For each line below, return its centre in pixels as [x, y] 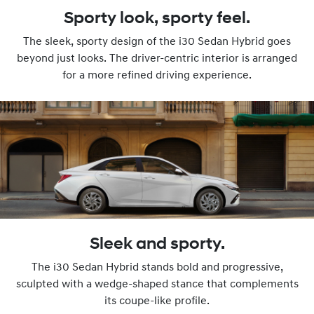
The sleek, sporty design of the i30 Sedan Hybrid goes [157, 42]
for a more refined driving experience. [157, 76]
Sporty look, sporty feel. [157, 19]
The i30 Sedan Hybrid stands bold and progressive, [157, 268]
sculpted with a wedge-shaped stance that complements [157, 285]
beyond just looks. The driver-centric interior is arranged [157, 59]
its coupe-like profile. [157, 302]
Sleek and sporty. [157, 245]
